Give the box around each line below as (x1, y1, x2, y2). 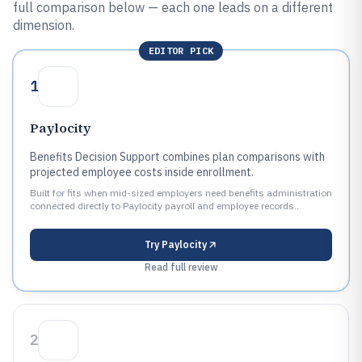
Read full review (144, 261, 218, 273)
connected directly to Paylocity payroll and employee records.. (30, 200, 299, 212)
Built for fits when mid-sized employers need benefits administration (30, 187, 332, 199)
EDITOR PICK (148, 44, 214, 57)
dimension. (13, 17, 74, 33)
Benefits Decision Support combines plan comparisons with (30, 149, 325, 164)
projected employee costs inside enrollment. (30, 165, 254, 179)
